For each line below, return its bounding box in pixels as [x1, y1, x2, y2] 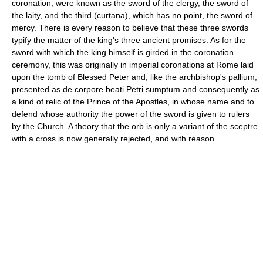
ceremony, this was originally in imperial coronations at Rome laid [12, 59, 254, 69]
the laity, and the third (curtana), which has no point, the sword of [12, 10, 252, 20]
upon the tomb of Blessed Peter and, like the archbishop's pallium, [12, 72, 257, 82]
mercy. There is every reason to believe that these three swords [12, 22, 248, 32]
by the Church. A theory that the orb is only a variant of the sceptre [12, 121, 258, 131]
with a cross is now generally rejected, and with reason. [12, 133, 217, 143]
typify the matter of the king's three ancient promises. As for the [12, 35, 246, 45]
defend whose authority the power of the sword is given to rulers [12, 109, 249, 119]
